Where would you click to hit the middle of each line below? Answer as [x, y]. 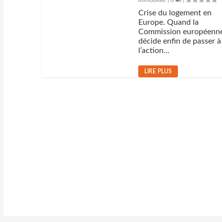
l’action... [154, 51]
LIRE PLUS [158, 71]
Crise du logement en [175, 13]
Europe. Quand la [169, 22]
